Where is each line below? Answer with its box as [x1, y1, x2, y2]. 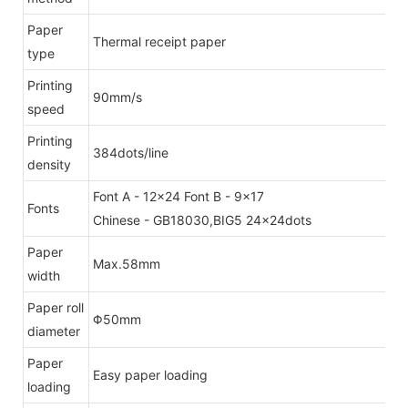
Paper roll [27, 299, 84, 315]
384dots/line [93, 144, 168, 160]
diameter [27, 322, 80, 339]
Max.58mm [93, 255, 160, 271]
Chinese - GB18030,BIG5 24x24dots [93, 211, 311, 228]
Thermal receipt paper [93, 33, 226, 49]
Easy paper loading [93, 366, 208, 382]
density [27, 156, 71, 172]
